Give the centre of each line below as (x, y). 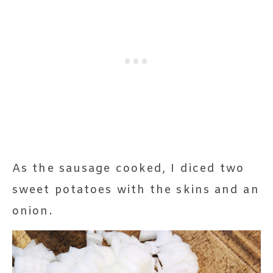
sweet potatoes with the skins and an (136, 190)
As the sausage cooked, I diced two (129, 168)
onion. (33, 211)
